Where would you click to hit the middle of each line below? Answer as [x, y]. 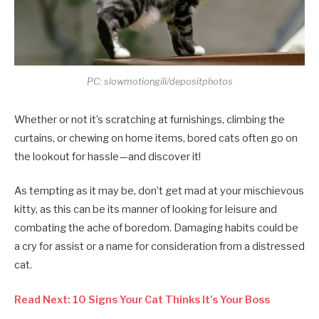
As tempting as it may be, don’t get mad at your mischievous [159, 191]
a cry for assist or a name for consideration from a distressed [159, 247]
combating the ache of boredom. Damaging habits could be [156, 228]
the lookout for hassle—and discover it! [109, 157]
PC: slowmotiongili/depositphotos [159, 82]
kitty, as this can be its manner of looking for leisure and [146, 210]
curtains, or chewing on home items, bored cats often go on [156, 138]
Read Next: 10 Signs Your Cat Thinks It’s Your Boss [142, 299]
